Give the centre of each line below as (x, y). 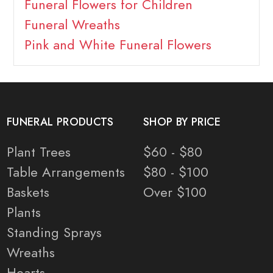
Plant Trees (39, 152)
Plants (24, 213)
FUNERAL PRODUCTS (60, 122)
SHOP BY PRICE (182, 122)
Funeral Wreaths (72, 25)
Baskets (28, 193)
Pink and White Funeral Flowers (118, 45)
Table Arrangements (66, 172)
